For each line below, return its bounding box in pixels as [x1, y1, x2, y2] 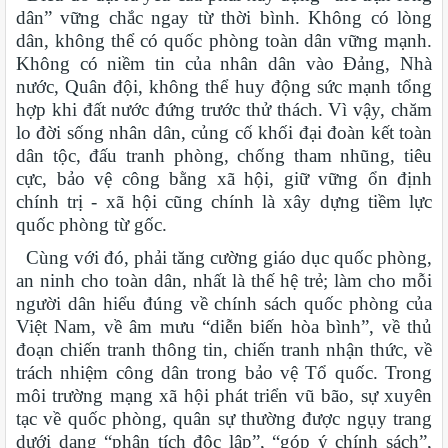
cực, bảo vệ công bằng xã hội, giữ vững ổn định [16, 168, 432, 190]
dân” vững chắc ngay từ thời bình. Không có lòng [16, 7, 432, 29]
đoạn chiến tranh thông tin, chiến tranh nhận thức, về [16, 339, 432, 361]
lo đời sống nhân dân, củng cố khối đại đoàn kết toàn [16, 122, 432, 144]
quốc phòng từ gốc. [16, 214, 167, 236]
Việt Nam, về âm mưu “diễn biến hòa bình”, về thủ [16, 316, 432, 338]
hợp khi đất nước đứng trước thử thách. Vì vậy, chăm [16, 99, 432, 121]
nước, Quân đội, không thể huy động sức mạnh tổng [16, 76, 432, 98]
